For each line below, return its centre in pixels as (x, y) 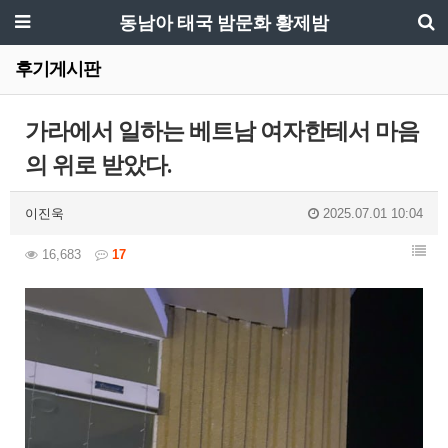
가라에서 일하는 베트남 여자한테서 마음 (222, 131)
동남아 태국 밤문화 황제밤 (224, 22)
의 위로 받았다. (98, 165)
